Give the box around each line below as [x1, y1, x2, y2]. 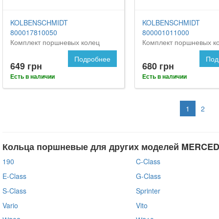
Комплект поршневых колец [10, 37, 100, 47]
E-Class [2, 171, 26, 181]
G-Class [135, 171, 161, 181]
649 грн [10, 59, 42, 72]
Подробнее [74, 53, 110, 64]
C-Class [135, 156, 160, 166]
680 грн [142, 59, 174, 72]
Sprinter [135, 185, 160, 196]
